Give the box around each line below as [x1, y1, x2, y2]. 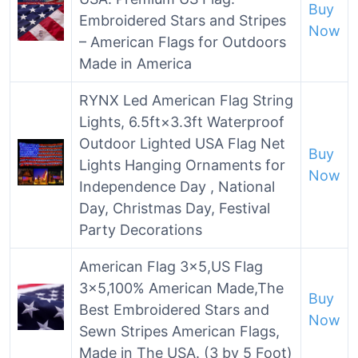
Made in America [79, 55, 192, 72]
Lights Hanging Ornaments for [79, 157, 285, 173]
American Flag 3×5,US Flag [79, 258, 263, 275]
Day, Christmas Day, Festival [79, 200, 270, 217]
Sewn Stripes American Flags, [79, 323, 280, 340]
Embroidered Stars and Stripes [79, 12, 286, 29]
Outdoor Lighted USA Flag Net [79, 135, 285, 152]
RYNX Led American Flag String [79, 92, 293, 109]
